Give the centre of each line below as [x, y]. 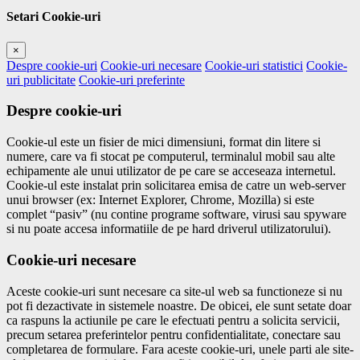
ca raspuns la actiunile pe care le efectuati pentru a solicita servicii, [173, 320]
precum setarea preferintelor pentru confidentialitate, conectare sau [174, 334]
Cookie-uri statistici [254, 65]
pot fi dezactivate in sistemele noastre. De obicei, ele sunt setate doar [179, 305]
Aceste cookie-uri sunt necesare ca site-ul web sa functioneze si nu [174, 291]
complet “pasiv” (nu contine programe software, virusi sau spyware [176, 215]
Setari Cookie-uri [53, 17]
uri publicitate [41, 80]
